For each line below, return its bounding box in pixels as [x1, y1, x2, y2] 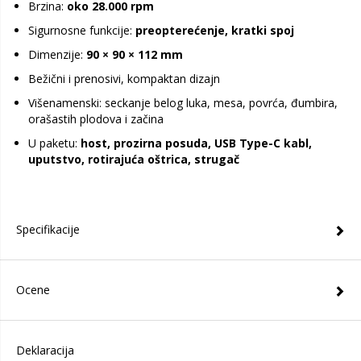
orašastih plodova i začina [28, 111, 164, 127]
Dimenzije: [28, 47, 86, 62]
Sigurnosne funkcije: [28, 23, 135, 38]
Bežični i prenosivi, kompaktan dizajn [28, 71, 220, 86]
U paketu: [28, 135, 81, 151]
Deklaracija [16, 342, 74, 358]
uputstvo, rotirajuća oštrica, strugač [28, 151, 239, 167]
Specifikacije [16, 222, 80, 237]
